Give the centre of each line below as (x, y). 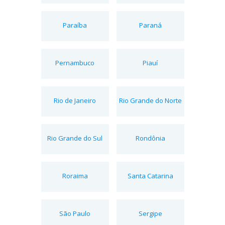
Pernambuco (75, 63)
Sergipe (150, 213)
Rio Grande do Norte (150, 100)
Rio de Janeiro (75, 100)
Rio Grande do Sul (75, 138)
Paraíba (75, 25)
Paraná (150, 25)
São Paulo (75, 213)
